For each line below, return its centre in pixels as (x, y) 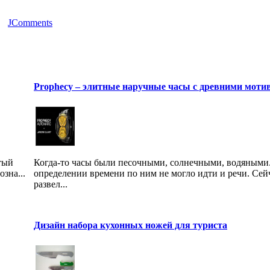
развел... (51, 184)
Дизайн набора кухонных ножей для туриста (130, 225)
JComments (30, 23)
